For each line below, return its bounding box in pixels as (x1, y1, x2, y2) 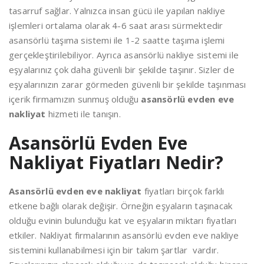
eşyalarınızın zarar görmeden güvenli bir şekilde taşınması (9, 78, 246, 91)
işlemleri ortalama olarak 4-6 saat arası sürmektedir (9, 19, 223, 32)
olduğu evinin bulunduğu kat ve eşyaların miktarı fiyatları (9, 214, 237, 227)
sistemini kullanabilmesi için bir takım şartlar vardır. (9, 244, 219, 256)
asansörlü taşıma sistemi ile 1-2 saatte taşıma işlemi (9, 34, 225, 47)
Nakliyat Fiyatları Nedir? (9, 150, 223, 175)
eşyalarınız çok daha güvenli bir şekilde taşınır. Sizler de (9, 64, 235, 76)
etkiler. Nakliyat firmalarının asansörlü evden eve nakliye (9, 229, 239, 242)
